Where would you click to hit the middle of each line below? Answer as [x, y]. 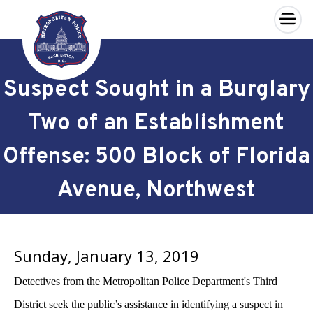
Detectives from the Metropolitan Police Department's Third [146, 281]
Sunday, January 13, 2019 [107, 256]
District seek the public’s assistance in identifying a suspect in [148, 304]
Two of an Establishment [156, 124]
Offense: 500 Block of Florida [156, 157]
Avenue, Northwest [156, 191]
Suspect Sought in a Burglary [156, 90]
